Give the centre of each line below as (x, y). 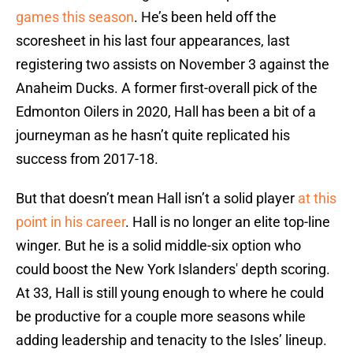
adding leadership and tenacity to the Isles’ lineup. (171, 340)
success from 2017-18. (87, 159)
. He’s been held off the (205, 17)
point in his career (71, 222)
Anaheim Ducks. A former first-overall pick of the (167, 88)
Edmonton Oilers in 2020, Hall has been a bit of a (166, 112)
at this (317, 199)
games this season (75, 17)
